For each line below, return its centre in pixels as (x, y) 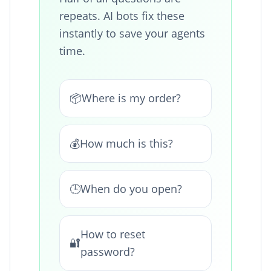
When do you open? (131, 188)
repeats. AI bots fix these (122, 15)
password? (108, 251)
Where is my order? (131, 98)
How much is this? (126, 143)
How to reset (113, 234)
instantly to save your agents (132, 33)
